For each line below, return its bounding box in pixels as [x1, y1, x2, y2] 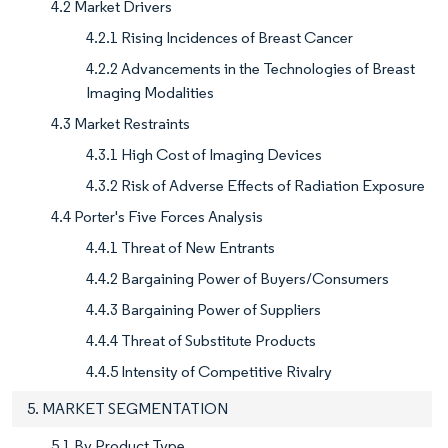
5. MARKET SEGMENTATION [27, 399, 228, 419]
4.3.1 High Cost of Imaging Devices [86, 145, 322, 165]
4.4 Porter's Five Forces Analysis [51, 207, 263, 227]
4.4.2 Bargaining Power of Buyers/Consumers [86, 269, 389, 289]
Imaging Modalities [86, 83, 214, 103]
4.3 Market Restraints [51, 114, 190, 134]
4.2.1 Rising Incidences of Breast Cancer [86, 28, 353, 48]
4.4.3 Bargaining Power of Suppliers [86, 300, 321, 320]
